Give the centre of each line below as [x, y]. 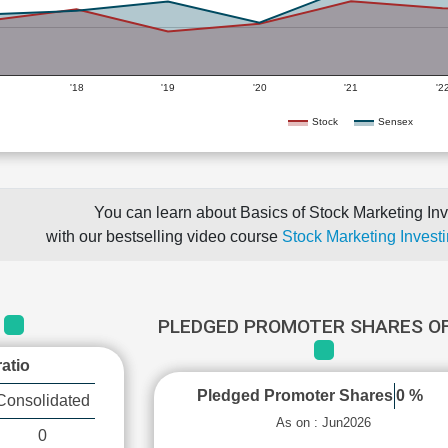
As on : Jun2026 [324, 422]
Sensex [395, 121]
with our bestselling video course [163, 236]
